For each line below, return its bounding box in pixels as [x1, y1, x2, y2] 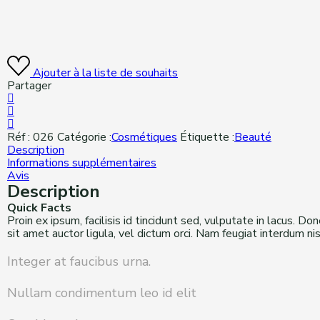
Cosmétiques [111, 129, 177, 145]
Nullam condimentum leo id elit [7, 284, 196, 301]
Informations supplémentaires [7, 155, 156, 171]
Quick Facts [7, 200, 71, 216]
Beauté [234, 129, 271, 145]
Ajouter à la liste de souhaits [33, 65, 178, 81]
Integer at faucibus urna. [7, 253, 151, 270]
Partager [7, 78, 51, 94]
